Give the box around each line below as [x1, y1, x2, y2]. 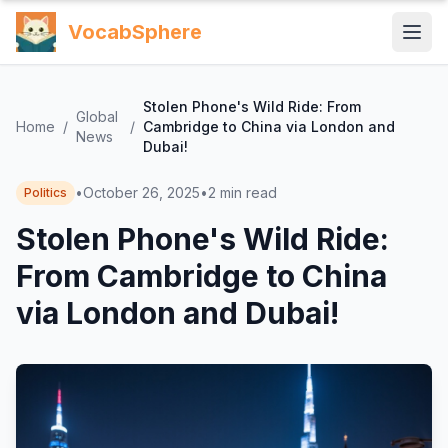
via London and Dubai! [16, 295, 339, 331]
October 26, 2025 [83, 184, 200, 201]
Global [76, 108, 118, 125]
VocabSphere [68, 20, 202, 44]
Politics [24, 185, 67, 200]
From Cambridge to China [16, 258, 387, 294]
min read [220, 184, 277, 201]
